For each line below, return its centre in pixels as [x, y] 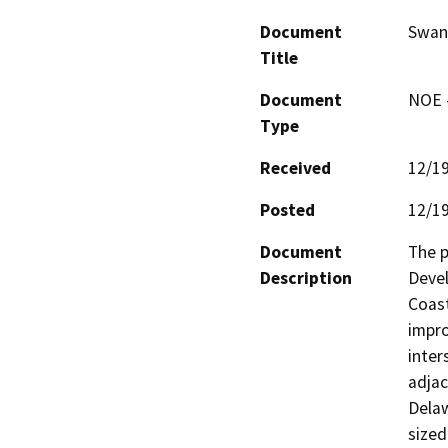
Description [306, 277]
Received [295, 167]
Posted [287, 209]
